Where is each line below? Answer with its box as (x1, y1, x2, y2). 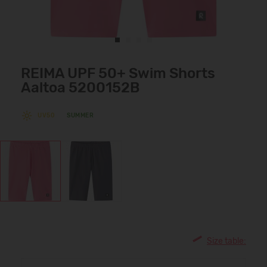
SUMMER (67, 112, 94, 119)
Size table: (207, 236, 246, 247)
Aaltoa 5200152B (21, 79, 139, 96)
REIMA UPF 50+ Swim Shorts (21, 65, 215, 82)
